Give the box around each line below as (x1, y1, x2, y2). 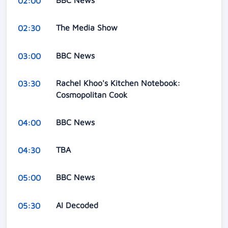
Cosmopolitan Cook (55, 90, 130, 100)
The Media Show (55, 23, 120, 33)
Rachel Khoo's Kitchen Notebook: (55, 78, 180, 88)
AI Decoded (55, 200, 101, 210)
